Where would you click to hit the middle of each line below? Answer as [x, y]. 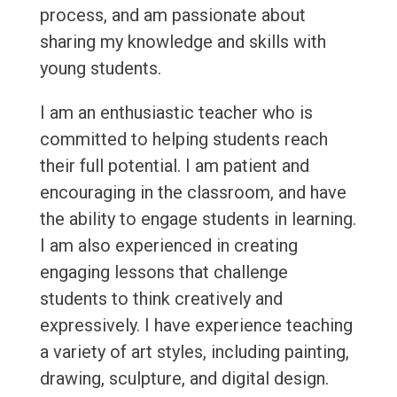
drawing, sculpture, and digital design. [184, 379]
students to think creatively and [161, 299]
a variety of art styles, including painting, [194, 352]
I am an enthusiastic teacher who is [176, 113]
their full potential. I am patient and [174, 166]
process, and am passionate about [172, 16]
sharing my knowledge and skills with [183, 42]
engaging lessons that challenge [163, 272]
